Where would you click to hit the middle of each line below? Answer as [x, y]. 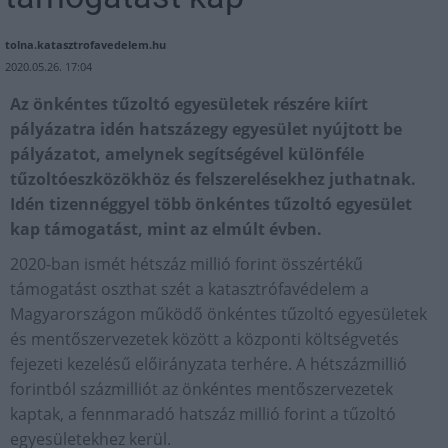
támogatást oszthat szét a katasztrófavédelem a [189, 288]
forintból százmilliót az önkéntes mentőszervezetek [201, 388]
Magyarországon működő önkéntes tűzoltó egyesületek [218, 313]
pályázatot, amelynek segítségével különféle [187, 153]
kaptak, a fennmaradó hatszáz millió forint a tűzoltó [203, 413]
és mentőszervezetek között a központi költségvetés [204, 338]
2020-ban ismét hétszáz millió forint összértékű [186, 263]
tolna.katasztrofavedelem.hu [85, 44]
